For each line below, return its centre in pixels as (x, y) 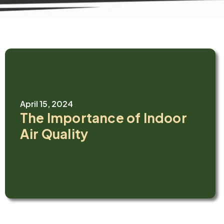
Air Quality (54, 133)
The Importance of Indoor (103, 117)
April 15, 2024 (46, 103)
